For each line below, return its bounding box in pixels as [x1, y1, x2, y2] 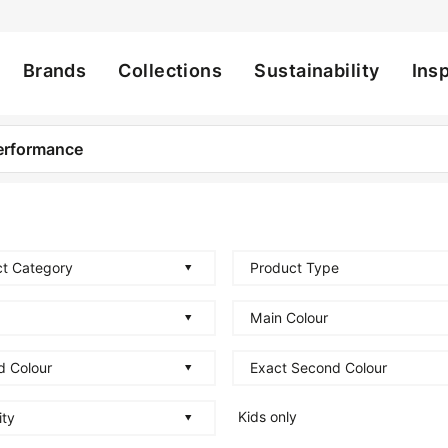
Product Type [250, 259, 339, 276]
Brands [22, 60, 87, 81]
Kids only [238, 409, 297, 425]
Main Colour [250, 309, 328, 326]
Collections [118, 60, 223, 81]
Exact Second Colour [250, 359, 387, 376]
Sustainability [254, 60, 380, 81]
